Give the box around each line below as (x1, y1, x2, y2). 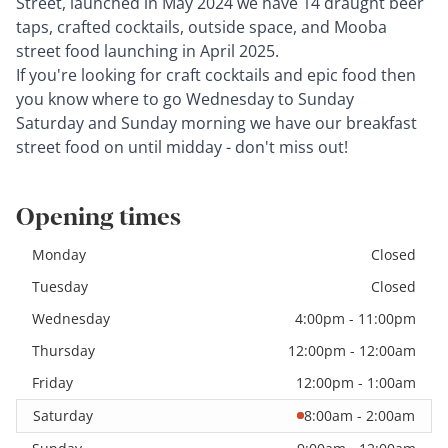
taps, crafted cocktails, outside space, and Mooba (16, 15, 387, 38)
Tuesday (32, 276, 88, 296)
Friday (32, 372, 73, 392)
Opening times (16, 196, 181, 232)
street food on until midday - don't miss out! (16, 135, 348, 158)
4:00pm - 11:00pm (295, 308, 416, 328)
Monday (32, 244, 86, 264)
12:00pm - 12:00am (288, 340, 416, 360)
